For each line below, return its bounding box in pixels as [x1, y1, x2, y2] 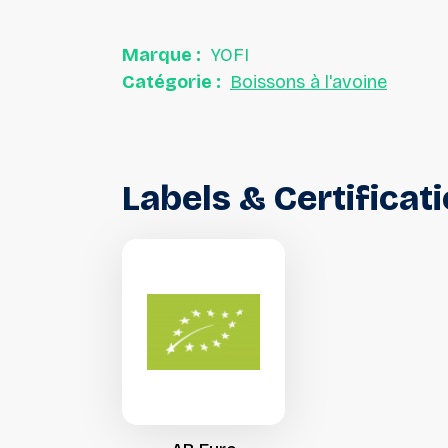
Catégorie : [122, 71, 225, 93]
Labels [122, 177, 231, 219]
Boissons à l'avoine [230, 71, 387, 93]
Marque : [122, 44, 201, 66]
